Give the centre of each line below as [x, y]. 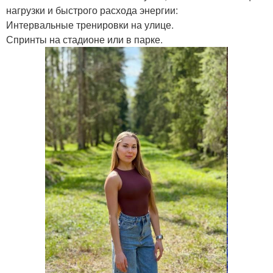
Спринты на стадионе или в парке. [84, 39]
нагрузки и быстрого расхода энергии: [92, 10]
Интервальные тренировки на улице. [90, 24]
